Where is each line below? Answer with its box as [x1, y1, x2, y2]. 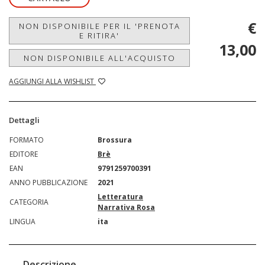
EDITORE [9, 149, 38, 160]
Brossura [98, 135, 132, 146]
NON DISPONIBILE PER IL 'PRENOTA [18, 21, 180, 32]
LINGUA [9, 216, 35, 227]
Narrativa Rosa [98, 202, 155, 213]
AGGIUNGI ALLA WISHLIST [9, 76, 96, 87]
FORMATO [9, 135, 44, 146]
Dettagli [9, 115, 40, 126]
